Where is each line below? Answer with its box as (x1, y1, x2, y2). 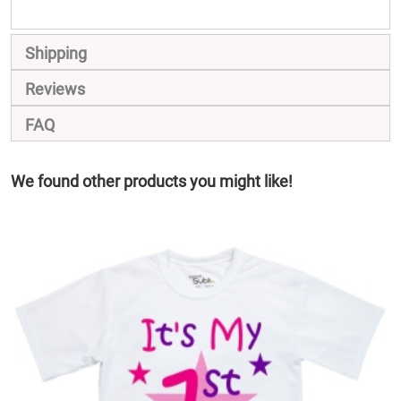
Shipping (25, 44, 87, 63)
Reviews (25, 80, 85, 98)
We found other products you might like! (11, 172, 293, 191)
